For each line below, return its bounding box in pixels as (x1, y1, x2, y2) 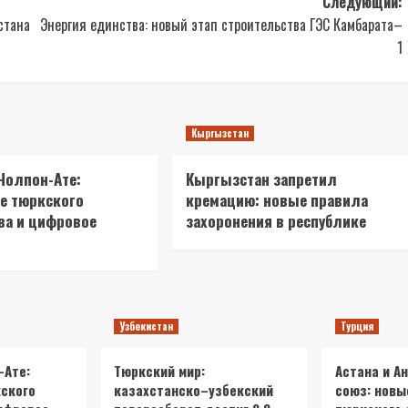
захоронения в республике (185, 209, 366, 232)
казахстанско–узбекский (114, 380, 273, 400)
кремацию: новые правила (185, 189, 368, 211)
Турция (341, 319, 373, 333)
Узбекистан (119, 319, 173, 333)
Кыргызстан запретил (185, 168, 337, 190)
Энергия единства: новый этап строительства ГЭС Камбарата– (39, 14, 403, 36)
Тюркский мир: (114, 361, 205, 381)
